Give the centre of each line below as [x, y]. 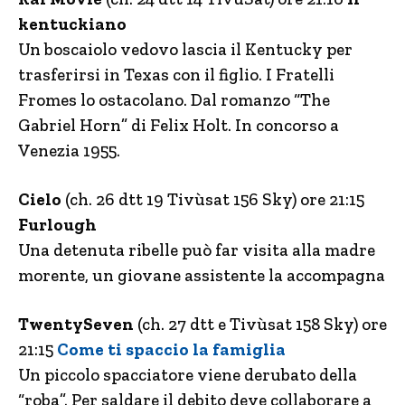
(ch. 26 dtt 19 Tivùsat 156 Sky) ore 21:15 [213, 199]
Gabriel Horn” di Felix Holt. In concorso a [179, 125]
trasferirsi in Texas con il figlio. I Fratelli [176, 75]
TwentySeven [76, 324]
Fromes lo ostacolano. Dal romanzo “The [174, 100]
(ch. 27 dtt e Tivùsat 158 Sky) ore [260, 324]
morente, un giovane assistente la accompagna [202, 275]
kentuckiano [72, 24]
